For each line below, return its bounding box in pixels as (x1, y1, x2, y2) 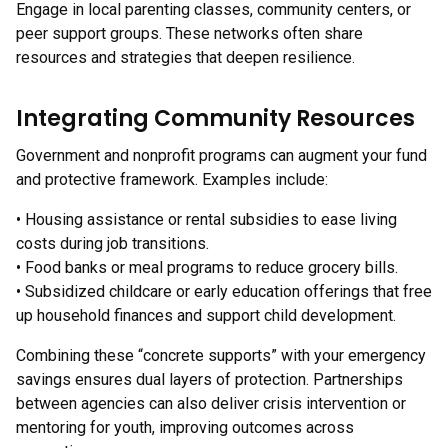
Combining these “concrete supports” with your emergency (16, 346, 426, 365)
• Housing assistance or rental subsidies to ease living (16, 210, 397, 229)
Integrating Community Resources (16, 103, 415, 134)
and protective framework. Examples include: (16, 170, 328, 189)
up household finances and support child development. (16, 306, 396, 325)
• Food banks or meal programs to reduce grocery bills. (16, 258, 398, 277)
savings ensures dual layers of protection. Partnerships (16, 370, 403, 389)
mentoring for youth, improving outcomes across (16, 418, 354, 437)
